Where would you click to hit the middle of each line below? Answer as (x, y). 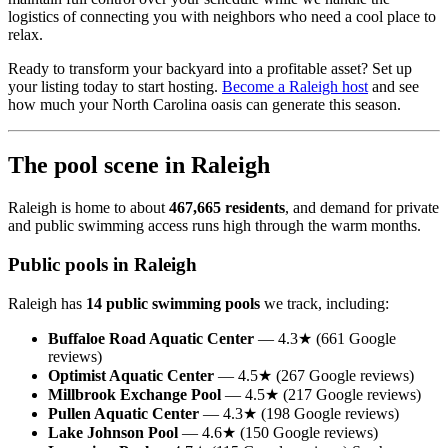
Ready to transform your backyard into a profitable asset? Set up (210, 69)
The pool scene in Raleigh (139, 165)
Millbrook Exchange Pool (134, 394)
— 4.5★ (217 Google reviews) (321, 394)
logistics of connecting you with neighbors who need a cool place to (222, 17)
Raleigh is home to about (88, 208)
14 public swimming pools (173, 303)
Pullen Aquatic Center (123, 413)
